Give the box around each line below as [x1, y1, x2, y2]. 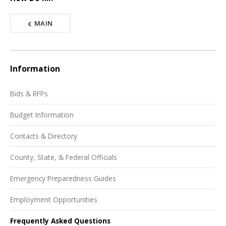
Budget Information [10, 110, 74, 120]
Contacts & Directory [10, 131, 77, 141]
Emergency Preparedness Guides [10, 173, 116, 183]
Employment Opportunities [10, 194, 97, 204]
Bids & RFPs [10, 89, 48, 99]
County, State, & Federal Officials [10, 152, 117, 162]
